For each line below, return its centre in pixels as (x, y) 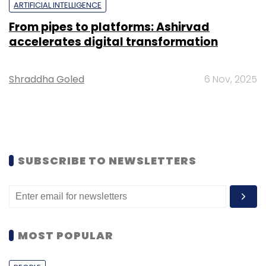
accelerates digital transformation (113, 42)
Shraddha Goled (47, 79)
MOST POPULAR (66, 235)
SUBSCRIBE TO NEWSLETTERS (107, 160)
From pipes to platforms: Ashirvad (109, 27)
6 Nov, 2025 (231, 79)
